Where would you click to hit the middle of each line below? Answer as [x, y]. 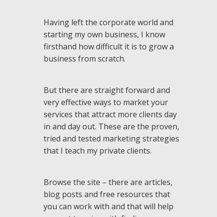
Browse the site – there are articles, [108, 182]
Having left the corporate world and [108, 22]
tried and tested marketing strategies [111, 139]
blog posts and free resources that [107, 194]
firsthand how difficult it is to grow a [109, 46]
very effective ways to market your [106, 102]
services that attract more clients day [110, 114]
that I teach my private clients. [98, 151]
